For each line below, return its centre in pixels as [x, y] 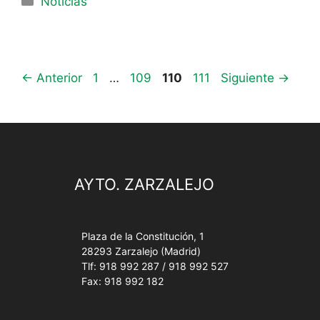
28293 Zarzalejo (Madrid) [141, 251]
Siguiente [249, 77]
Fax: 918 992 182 [122, 281]
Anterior [57, 77]
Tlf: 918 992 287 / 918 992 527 [155, 266]
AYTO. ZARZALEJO [144, 184]
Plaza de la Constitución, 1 [143, 236]
